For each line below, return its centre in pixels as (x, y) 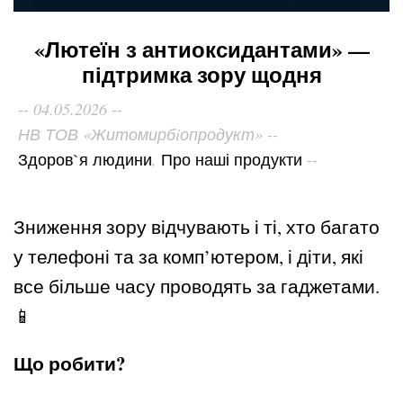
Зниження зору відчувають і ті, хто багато (197, 227)
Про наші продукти (232, 160)
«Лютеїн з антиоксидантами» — (201, 49)
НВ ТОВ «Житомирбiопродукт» (140, 134)
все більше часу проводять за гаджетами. (197, 287)
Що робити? (70, 364)
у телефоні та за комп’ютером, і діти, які (188, 257)
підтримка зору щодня (201, 75)
